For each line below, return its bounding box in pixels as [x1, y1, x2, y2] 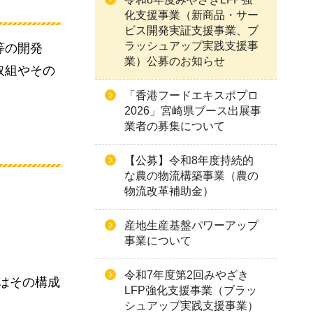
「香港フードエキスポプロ [124, 89, 259, 101]
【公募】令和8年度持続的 [124, 154, 254, 166]
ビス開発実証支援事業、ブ [124, 24, 259, 36]
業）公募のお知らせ [124, 55, 225, 67]
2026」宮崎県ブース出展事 [124, 105, 261, 117]
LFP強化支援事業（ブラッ [124, 284, 257, 296]
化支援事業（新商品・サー [124, 9, 259, 21]
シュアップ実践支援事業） [124, 300, 259, 312]
